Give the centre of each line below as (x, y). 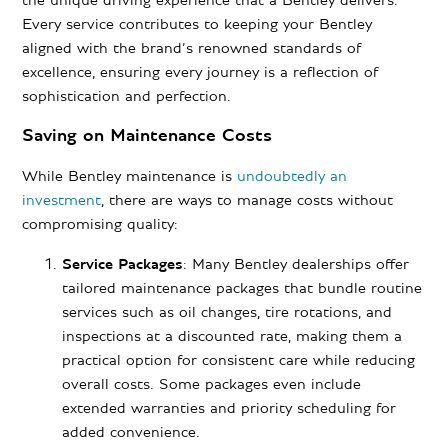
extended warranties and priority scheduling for (229, 408)
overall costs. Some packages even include (212, 384)
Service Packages (123, 264)
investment (62, 200)
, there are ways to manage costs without (247, 200)
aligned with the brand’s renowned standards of (192, 48)
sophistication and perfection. (127, 96)
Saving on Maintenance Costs (147, 136)
